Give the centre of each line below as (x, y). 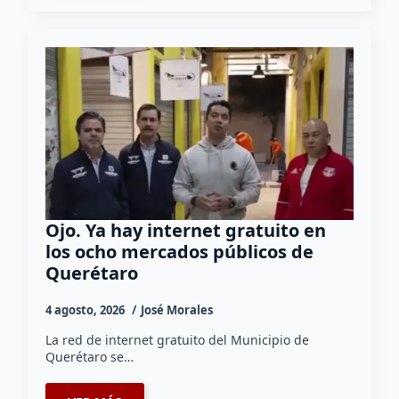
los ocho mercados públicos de (180, 252)
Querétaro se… (90, 357)
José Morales (177, 310)
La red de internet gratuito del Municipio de (178, 340)
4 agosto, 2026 (87, 310)
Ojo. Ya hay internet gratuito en (186, 231)
